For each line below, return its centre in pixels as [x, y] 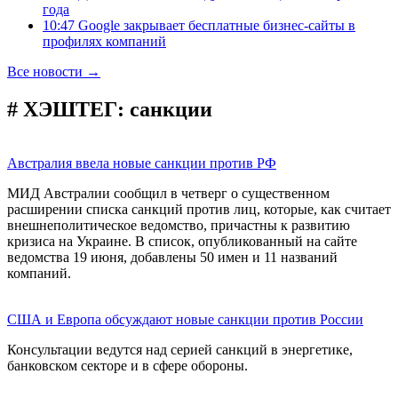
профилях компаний [104, 41]
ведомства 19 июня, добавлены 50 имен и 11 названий [172, 257]
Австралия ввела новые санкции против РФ [142, 163]
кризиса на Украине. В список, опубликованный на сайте [182, 241]
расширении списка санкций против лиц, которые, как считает [199, 209]
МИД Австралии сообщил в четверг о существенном [168, 193]
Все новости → [54, 72]
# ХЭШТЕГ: [68, 109]
